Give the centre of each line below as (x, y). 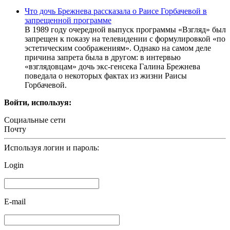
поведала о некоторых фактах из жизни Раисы (106, 76)
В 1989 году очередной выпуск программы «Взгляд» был (125, 30)
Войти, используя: (38, 103)
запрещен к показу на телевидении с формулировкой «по (125, 39)
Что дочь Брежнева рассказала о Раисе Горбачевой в (116, 11)
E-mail (15, 202)
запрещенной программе (68, 21)
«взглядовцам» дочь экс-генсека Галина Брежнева (112, 67)
